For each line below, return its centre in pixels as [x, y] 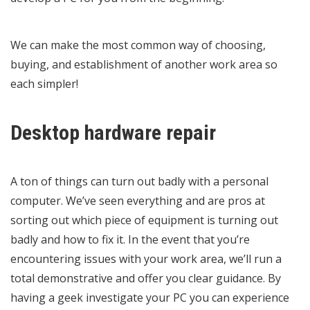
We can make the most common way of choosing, [138, 45]
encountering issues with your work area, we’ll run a [146, 258]
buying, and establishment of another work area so [144, 64]
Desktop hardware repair [113, 132]
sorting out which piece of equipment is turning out [144, 220]
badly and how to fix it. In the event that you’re [130, 239]
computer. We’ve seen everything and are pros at [138, 200]
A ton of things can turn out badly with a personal [139, 181]
